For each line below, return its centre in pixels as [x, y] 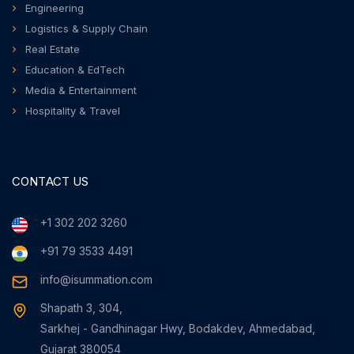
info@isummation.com [96, 279]
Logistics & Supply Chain [87, 28]
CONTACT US [51, 181]
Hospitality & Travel [73, 111]
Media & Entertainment [81, 90]
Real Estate [53, 49]
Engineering [55, 8]
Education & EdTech [75, 70]
